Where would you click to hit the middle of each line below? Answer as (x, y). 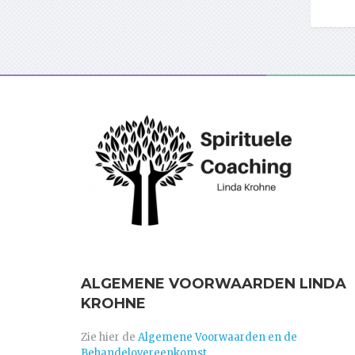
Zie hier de (109, 338)
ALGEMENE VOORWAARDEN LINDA (214, 284)
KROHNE (113, 304)
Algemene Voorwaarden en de (218, 338)
